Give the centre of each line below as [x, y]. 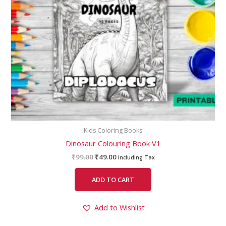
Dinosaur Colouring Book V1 [113, 143]
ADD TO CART [113, 179]
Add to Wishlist [119, 207]
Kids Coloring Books [113, 130]
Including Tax [136, 158]
